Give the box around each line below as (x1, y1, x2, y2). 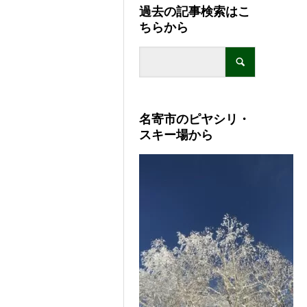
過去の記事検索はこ (139, 4, 251, 19)
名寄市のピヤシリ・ (139, 112, 251, 126)
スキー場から (139, 127, 214, 142)
